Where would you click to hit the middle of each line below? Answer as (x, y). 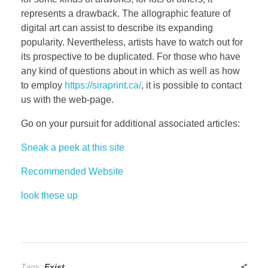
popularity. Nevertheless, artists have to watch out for (132, 42)
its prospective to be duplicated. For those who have (131, 57)
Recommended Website (72, 172)
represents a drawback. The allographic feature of (126, 14)
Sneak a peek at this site (73, 148)
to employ (43, 86)
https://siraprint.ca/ (103, 86)
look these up (49, 196)
